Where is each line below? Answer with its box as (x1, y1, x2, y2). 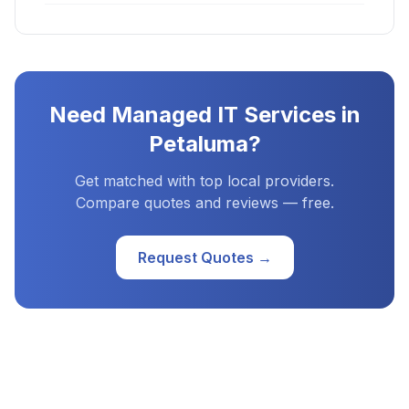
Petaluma (148, 131, 248, 157)
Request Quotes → (137, 248, 272, 267)
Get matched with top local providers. (75, 172, 334, 190)
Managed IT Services (110, 101, 336, 128)
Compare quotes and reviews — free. (75, 194, 334, 212)
